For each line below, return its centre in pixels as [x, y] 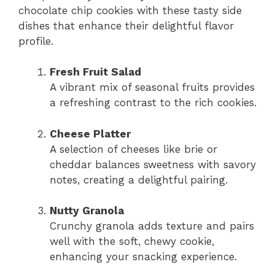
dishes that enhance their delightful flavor [126, 25]
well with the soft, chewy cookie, [132, 242]
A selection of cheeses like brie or [134, 149]
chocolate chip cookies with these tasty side [130, 10]
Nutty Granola [87, 211]
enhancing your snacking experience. [143, 257]
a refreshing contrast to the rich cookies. [153, 103]
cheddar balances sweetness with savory [153, 164]
